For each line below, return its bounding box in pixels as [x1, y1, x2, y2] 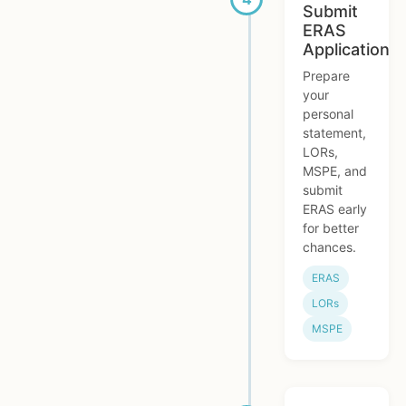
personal [303, 106, 353, 122]
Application [303, 40, 390, 60]
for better [303, 220, 359, 237]
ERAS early [303, 201, 367, 217]
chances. [303, 239, 356, 256]
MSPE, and [303, 163, 367, 179]
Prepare [303, 68, 350, 84]
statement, [303, 125, 366, 141]
